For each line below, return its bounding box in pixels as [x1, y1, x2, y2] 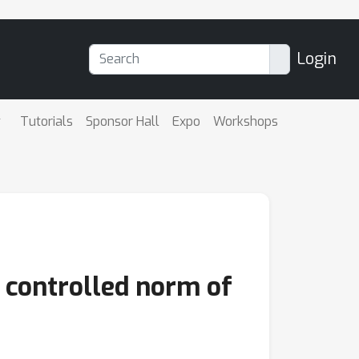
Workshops [213, 112, 279, 130]
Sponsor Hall [86, 112, 160, 130]
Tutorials [20, 112, 74, 130]
